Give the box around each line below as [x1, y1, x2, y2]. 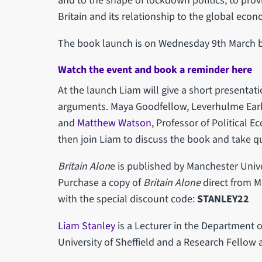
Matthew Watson [77, 115, 151, 130]
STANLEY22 [196, 191, 249, 206]
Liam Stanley [57, 218, 115, 233]
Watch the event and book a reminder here [57, 62, 252, 77]
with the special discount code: [57, 191, 197, 206]
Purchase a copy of [57, 175, 143, 190]
